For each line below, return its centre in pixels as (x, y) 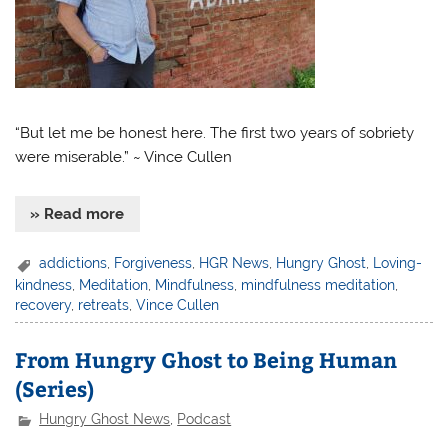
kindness (44, 284)
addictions (73, 263)
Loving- (398, 263)
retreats (104, 304)
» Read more (77, 213)
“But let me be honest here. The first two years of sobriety (215, 133)
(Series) (55, 388)
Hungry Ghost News (105, 419)
